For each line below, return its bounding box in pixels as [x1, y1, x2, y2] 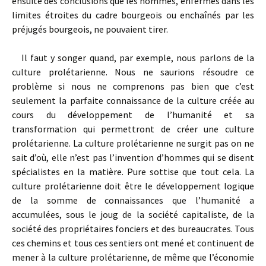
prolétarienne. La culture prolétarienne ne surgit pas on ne [12, 137, 254, 149]
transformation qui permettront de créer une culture [12, 123, 254, 135]
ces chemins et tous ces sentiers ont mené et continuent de [12, 237, 254, 249]
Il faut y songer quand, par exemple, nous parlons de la [12, 52, 254, 64]
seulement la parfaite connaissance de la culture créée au [12, 94, 254, 106]
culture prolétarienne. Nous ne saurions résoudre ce [12, 66, 254, 78]
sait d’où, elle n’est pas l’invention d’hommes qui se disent [12, 151, 254, 163]
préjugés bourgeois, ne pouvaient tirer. [12, 23, 168, 35]
